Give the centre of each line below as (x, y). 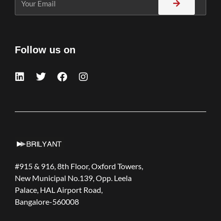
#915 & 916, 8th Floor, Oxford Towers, (79, 166)
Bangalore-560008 (47, 202)
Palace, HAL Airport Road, (59, 190)
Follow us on (45, 50)
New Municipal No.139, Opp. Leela (73, 178)
